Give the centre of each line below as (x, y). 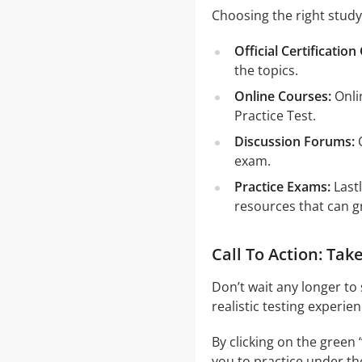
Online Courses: (282, 96)
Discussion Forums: (294, 141)
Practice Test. (275, 116)
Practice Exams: (282, 187)
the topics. (266, 70)
